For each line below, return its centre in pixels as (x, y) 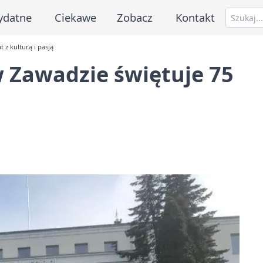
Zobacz (135, 17)
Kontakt (195, 17)
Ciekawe (75, 17)
